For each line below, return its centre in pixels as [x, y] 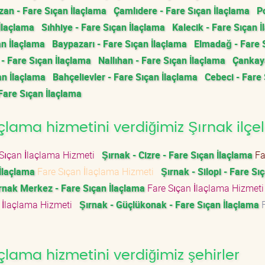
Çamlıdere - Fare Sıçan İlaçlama [182, 11]
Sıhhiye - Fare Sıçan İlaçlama [103, 27]
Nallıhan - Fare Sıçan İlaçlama [162, 60]
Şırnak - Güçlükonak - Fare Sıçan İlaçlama [169, 205]
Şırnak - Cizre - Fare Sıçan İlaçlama [177, 155]
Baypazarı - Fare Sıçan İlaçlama [119, 44]
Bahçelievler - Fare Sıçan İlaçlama [125, 77]
